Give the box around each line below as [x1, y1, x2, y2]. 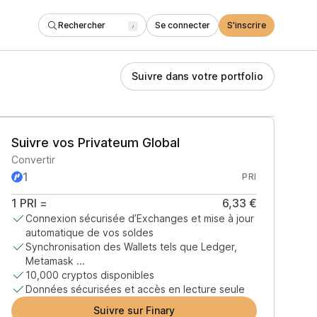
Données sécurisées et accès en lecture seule [25, 283, 245, 295]
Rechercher [58, 19, 105, 30]
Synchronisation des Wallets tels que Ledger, [25, 241, 237, 253]
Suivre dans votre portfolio [132, 70, 263, 82]
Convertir [11, 154, 55, 166]
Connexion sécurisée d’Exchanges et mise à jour [25, 212, 254, 224]
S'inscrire [227, 19, 266, 30]
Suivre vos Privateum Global [11, 135, 180, 150]
